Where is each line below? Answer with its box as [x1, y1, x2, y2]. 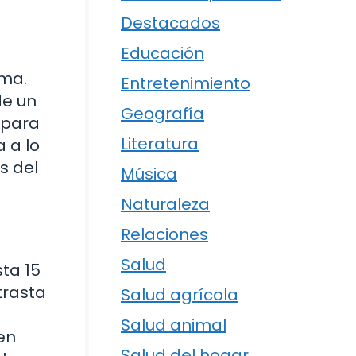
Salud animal [121, 314, 226, 336]
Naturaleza [121, 193, 210, 215]
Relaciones [121, 223, 208, 246]
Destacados [121, 12, 220, 34]
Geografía [121, 103, 204, 125]
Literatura [121, 133, 199, 155]
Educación [121, 42, 204, 64]
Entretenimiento [121, 72, 250, 95]
